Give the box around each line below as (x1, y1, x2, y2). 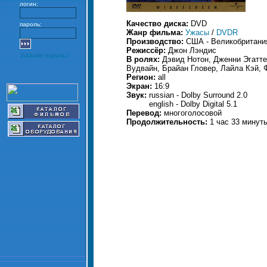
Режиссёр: (126, 46, 168, 55)
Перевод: (126, 108, 164, 117)
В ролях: (126, 55, 162, 64)
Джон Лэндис (168, 46, 216, 55)
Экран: (126, 82, 154, 91)
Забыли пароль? (20, 51, 70, 58)
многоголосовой (164, 108, 222, 117)
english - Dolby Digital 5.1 (149, 100, 237, 108)
